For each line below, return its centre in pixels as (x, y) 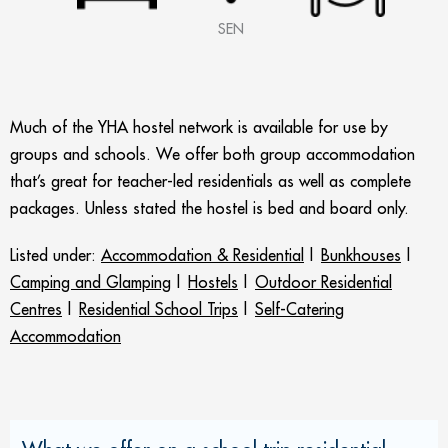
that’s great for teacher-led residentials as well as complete (210, 180)
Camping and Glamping (90, 281)
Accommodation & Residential (202, 254)
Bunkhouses (361, 254)
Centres (36, 308)
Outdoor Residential (323, 281)
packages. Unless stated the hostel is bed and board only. (209, 207)
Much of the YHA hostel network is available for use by (199, 126)
